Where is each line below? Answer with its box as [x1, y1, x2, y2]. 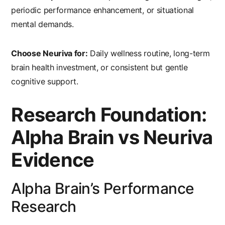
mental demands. [11, 19, 74, 30]
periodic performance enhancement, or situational [11, 5, 194, 16]
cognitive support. [11, 76, 78, 87]
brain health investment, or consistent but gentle [11, 62, 188, 73]
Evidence [11, 148, 94, 172]
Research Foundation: [11, 103, 207, 127]
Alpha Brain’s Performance [11, 179, 194, 198]
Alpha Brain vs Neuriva [11, 126, 213, 149]
